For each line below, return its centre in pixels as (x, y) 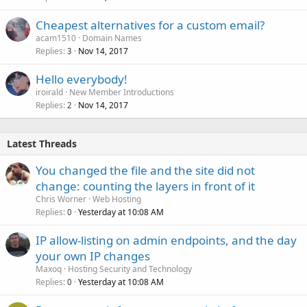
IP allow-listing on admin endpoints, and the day (166, 240)
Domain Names (112, 38)
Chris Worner (61, 199)
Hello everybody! (82, 79)
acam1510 (56, 38)
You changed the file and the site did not (145, 170)
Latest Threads (42, 143)
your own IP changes (93, 256)
